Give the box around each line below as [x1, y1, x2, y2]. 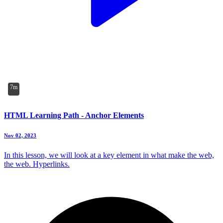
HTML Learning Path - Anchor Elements [4, 111, 144, 119]
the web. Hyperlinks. [4, 159, 70, 168]
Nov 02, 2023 [4, 132, 36, 138]
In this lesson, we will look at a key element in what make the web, [4, 150, 214, 159]
